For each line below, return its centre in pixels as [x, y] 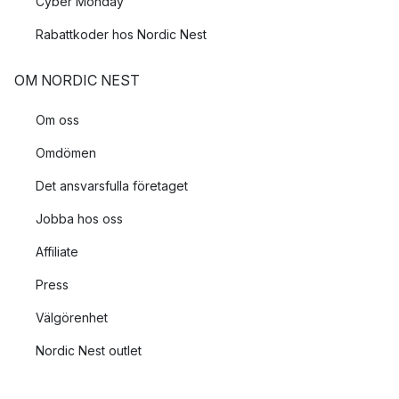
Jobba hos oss [79, 219]
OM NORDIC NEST [77, 80]
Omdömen [66, 153]
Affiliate [57, 252]
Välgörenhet [72, 318]
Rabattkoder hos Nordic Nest [121, 34]
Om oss [57, 120]
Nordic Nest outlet [89, 350]
